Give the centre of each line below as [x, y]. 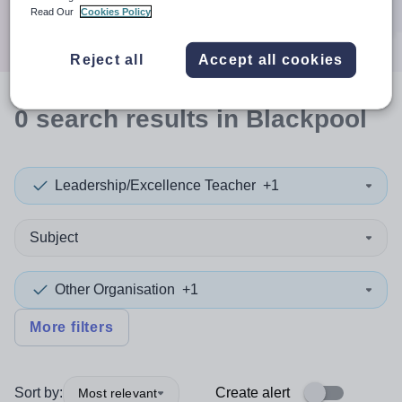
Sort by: [39, 393]
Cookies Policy [116, 11]
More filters [72, 327]
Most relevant [118, 393]
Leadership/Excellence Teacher [155, 185]
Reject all [107, 59]
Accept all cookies [271, 59]
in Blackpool [288, 119]
